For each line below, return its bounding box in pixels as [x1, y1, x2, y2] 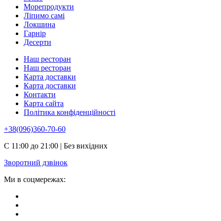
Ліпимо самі [24, 11, 65, 20]
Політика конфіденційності [24, 108, 115, 116]
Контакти [24, 90, 56, 99]
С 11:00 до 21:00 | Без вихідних [4, 141, 108, 150]
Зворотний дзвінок [4, 158, 68, 167]
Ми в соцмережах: [4, 175, 66, 184]
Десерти [24, 37, 51, 46]
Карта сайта [24, 99, 64, 108]
